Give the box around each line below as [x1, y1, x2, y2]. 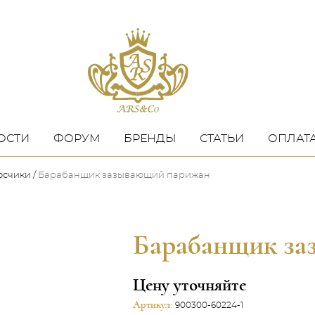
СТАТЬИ [199, 133, 244, 144]
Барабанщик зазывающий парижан [38, 171, 210, 180]
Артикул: [133, 300, 175, 310]
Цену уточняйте [133, 276, 246, 294]
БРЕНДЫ [123, 133, 176, 144]
